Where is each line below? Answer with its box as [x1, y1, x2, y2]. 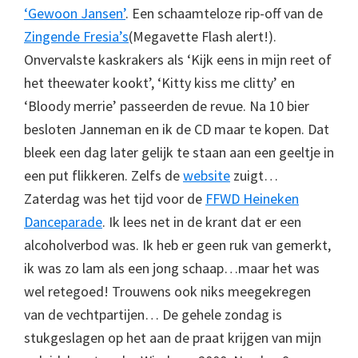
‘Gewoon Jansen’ [24, 4, 125, 22]
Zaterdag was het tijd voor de [24, 189, 205, 208]
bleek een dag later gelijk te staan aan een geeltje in [24, 143, 334, 161]
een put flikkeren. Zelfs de [24, 166, 183, 185]
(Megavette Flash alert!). [129, 27, 276, 46]
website [183, 166, 230, 185]
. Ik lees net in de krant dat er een [102, 213, 301, 231]
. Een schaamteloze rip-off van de [125, 4, 323, 22]
